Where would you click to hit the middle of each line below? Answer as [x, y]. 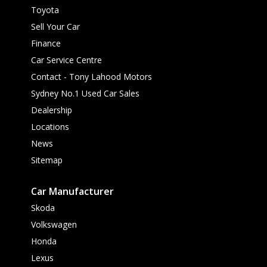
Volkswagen [54, 224]
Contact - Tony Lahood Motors [91, 76]
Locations [50, 126]
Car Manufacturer [72, 191]
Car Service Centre [66, 60]
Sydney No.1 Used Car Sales [85, 93]
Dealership [52, 110]
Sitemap [47, 160]
